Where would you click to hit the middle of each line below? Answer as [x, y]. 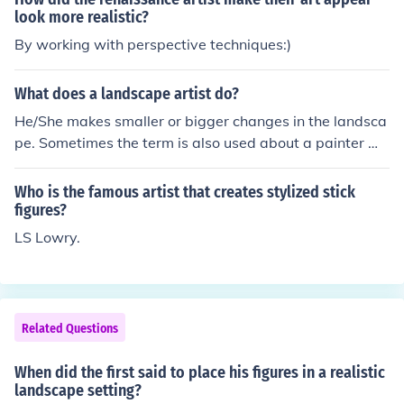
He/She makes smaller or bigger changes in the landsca [201, 121]
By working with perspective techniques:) [153, 44]
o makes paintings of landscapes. [126, 164]
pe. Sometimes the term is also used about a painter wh [202, 142]
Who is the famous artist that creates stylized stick [185, 192]
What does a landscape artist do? [127, 94]
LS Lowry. [47, 237]
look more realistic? [82, 17]
